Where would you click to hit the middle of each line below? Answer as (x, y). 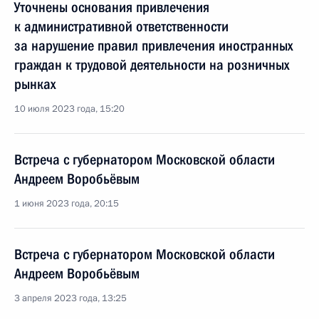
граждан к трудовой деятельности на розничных (152, 65)
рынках (35, 84)
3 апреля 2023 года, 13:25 (70, 298)
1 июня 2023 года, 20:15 (67, 204)
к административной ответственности (121, 26)
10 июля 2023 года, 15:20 (69, 109)
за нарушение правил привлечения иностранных (153, 46)
